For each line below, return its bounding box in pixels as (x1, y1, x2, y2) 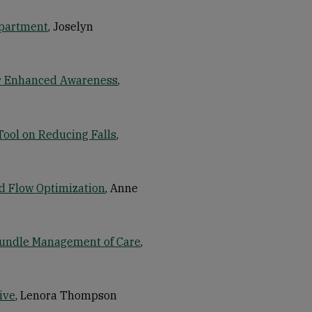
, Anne (105, 180, 138, 195)
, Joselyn (48, 19, 93, 34)
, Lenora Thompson (15, 288, 117, 303)
